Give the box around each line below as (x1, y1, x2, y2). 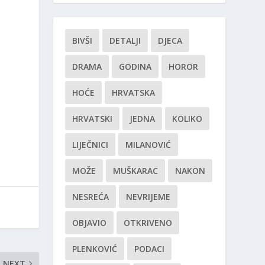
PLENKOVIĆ (72, 243, 118, 255)
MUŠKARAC (113, 165, 159, 177)
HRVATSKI (72, 113, 113, 125)
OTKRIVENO (124, 217, 173, 229)
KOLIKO (172, 113, 203, 125)
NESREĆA (72, 191, 109, 203)
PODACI (134, 243, 165, 255)
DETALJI (109, 35, 141, 47)
